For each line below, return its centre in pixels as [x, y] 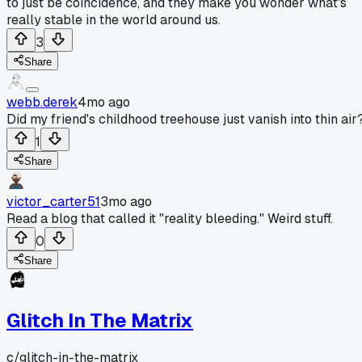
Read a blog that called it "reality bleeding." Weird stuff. [170, 218]
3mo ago [126, 201]
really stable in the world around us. [114, 19]
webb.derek [42, 102]
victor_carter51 [53, 201]
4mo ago [104, 102]
